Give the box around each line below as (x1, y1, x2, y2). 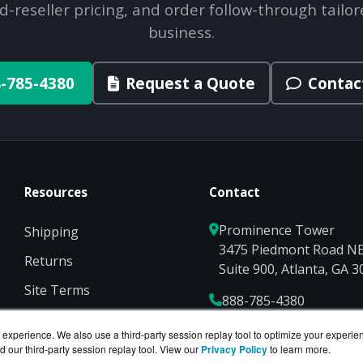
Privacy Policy (201, 342, 267, 357)
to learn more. (270, 342, 331, 356)
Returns (23, 252, 73, 271)
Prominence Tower (219, 221, 335, 240)
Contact (209, 184, 261, 201)
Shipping (23, 223, 79, 241)
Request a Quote (126, 72, 256, 93)
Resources (23, 184, 88, 201)
